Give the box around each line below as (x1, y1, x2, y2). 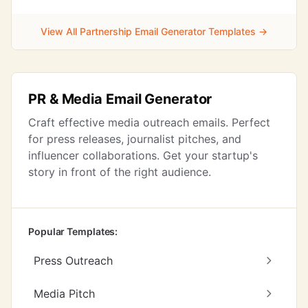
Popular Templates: (28, 225, 118, 237)
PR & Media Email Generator (28, 91, 212, 107)
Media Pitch (34, 287, 95, 300)
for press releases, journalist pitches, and (28, 132, 241, 146)
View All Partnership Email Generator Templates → (41, 25, 267, 37)
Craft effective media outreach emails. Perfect (28, 115, 270, 129)
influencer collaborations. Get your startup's (28, 148, 258, 162)
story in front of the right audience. (28, 165, 211, 179)
